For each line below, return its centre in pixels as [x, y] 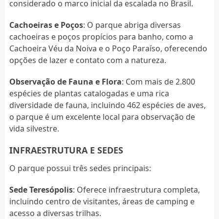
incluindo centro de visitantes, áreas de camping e [102, 201]
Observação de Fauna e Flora [65, 81]
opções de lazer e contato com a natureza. [88, 60]
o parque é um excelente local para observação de [102, 117]
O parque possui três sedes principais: [80, 168]
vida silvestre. [34, 128]
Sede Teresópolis [41, 189]
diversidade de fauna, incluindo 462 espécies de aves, [107, 105]
